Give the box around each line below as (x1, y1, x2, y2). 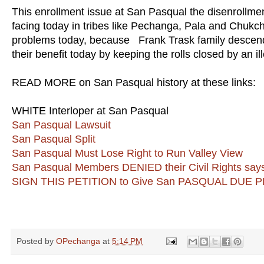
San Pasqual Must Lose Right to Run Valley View (12, 147, 243, 159)
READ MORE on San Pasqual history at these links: (12, 76, 256, 88)
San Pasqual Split (12, 133, 95, 145)
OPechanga (56, 236, 100, 246)
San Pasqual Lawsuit (12, 118, 111, 131)
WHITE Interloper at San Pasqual (12, 104, 169, 117)
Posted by (16, 236, 56, 246)
